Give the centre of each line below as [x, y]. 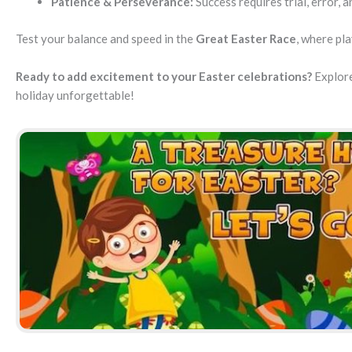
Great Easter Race [246, 38]
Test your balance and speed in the [106, 38]
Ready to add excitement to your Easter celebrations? [164, 76]
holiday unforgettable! [75, 95]
